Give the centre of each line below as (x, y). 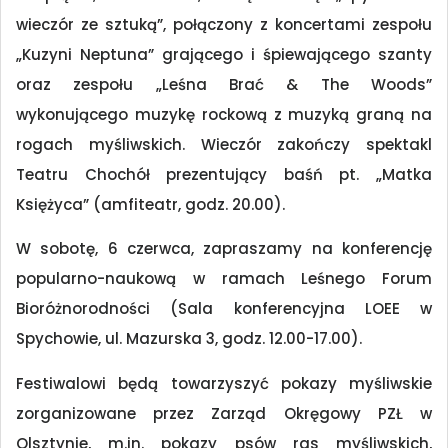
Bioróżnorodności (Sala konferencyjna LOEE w (224, 309)
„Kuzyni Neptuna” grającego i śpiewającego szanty (224, 54)
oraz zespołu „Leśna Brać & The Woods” (224, 84)
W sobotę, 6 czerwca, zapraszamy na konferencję (224, 249)
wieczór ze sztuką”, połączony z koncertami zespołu (224, 24)
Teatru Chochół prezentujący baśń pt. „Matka (224, 174)
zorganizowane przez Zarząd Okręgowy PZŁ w (224, 413)
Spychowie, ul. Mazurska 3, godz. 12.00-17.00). (189, 339)
